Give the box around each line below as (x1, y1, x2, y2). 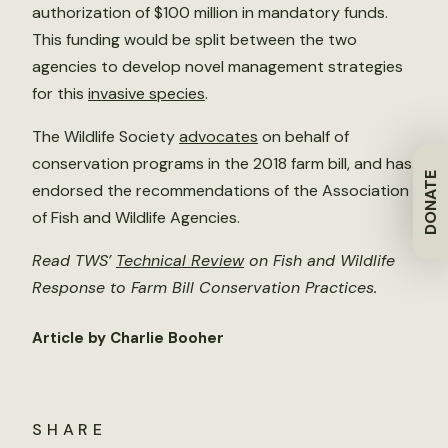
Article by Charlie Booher (32, 328, 224, 348)
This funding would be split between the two (32, 29, 357, 50)
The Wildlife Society (32, 126, 179, 147)
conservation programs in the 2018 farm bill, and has (32, 153, 412, 174)
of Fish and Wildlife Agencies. (32, 207, 240, 228)
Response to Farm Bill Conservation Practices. (32, 277, 377, 298)
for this (32, 83, 88, 104)
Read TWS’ (32, 250, 116, 271)
